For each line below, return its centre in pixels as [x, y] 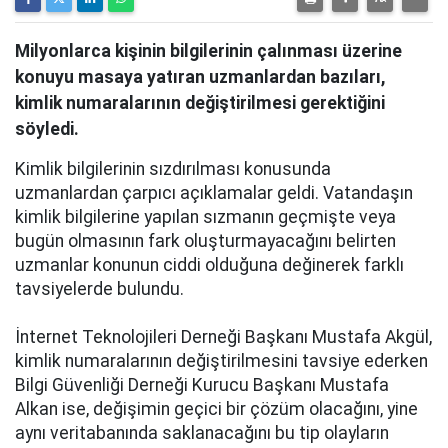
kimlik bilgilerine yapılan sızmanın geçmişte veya [205, 217]
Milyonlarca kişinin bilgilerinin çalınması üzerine [208, 51]
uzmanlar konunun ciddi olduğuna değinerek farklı [209, 265]
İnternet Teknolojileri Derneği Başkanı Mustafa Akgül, [223, 337]
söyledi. [47, 129]
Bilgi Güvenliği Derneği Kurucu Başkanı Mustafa [202, 385]
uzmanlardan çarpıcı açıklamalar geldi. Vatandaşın [214, 193]
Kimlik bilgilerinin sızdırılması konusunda [173, 169]
